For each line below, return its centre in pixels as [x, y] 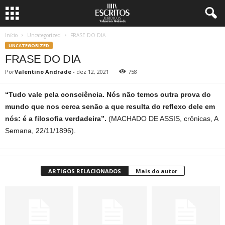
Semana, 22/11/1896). [40, 131]
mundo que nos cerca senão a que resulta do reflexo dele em [110, 106]
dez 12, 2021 [93, 72]
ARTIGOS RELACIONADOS [84, 171]
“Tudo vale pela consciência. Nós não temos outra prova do [108, 94]
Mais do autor [156, 171]
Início [11, 35]
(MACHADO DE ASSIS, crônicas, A [163, 119]
